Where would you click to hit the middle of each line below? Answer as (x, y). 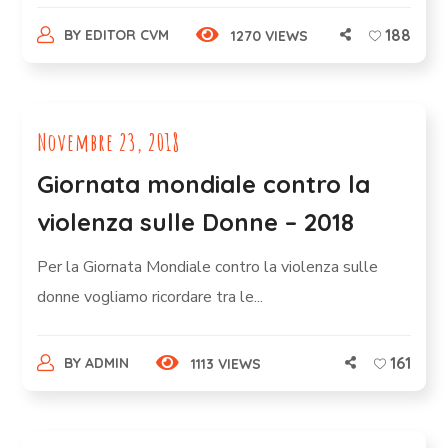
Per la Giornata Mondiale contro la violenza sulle (208, 267)
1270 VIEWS (269, 36)
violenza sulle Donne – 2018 (196, 222)
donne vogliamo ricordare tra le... (150, 297)
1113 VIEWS (225, 364)
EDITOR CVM (126, 35)
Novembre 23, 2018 (109, 142)
